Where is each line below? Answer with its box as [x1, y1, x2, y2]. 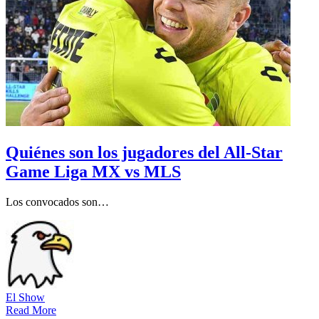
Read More [6, 303, 56, 316]
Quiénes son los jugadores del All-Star [6, 142, 283, 162]
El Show [6, 291, 45, 303]
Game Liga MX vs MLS [6, 162, 181, 181]
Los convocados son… [6, 195, 109, 208]
